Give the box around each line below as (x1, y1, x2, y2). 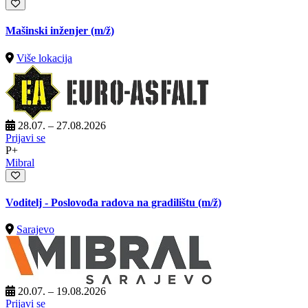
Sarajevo (16, 223, 54, 236)
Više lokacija (16, 52, 72, 64)
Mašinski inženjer (5, 25, 91, 37)
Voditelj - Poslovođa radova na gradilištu (5, 196, 198, 208)
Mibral (5, 156, 34, 168)
